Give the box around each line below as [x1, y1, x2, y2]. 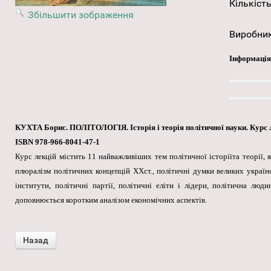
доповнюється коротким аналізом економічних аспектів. [15, 195, 207, 205]
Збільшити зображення [28, 9, 134, 21]
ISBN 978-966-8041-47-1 [15, 137, 100, 147]
